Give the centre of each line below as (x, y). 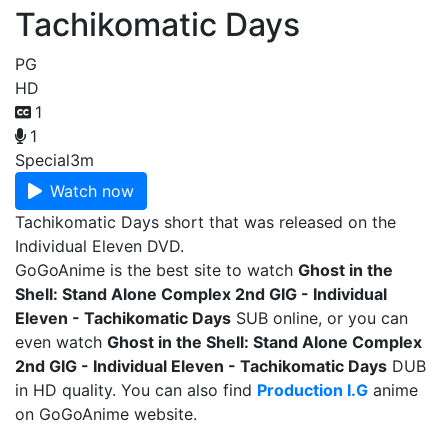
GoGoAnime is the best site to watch (156, 270)
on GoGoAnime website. (106, 414)
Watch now (92, 191)
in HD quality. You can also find (136, 390)
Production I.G (312, 390)
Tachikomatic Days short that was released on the (205, 222)
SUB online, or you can (319, 318)
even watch (61, 342)
